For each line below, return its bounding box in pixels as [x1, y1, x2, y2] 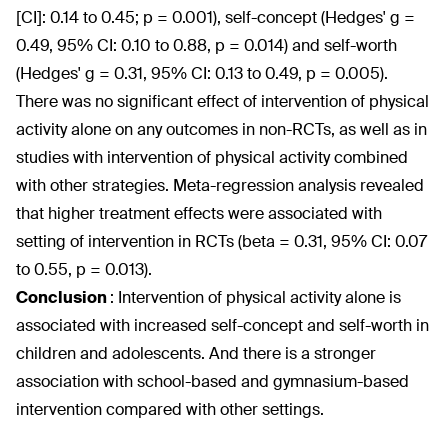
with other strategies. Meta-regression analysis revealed [16, 175, 424, 196]
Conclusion [16, 287, 110, 308]
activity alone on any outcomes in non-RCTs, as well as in [16, 119, 427, 140]
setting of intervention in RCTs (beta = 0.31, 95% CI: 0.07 [16, 231, 427, 252]
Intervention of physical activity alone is [118, 287, 401, 308]
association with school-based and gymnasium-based [16, 371, 409, 392]
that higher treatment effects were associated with [16, 203, 382, 224]
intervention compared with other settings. [16, 399, 324, 420]
